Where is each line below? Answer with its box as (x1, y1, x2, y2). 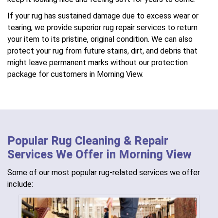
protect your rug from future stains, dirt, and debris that (7, 46, 198, 55)
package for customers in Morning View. (7, 70, 144, 79)
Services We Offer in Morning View (7, 147, 192, 161)
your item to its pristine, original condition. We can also (7, 35, 193, 44)
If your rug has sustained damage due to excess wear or (7, 11, 199, 20)
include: (7, 180, 33, 189)
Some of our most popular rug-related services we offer (7, 168, 200, 177)
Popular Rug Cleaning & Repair (7, 134, 168, 147)
